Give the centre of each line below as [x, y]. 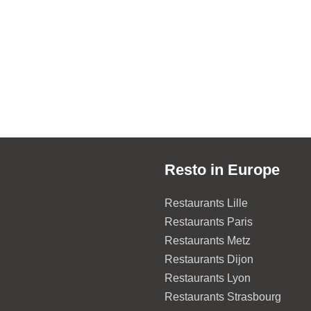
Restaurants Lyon [208, 278]
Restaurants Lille [206, 203]
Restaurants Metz [208, 241]
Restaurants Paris [209, 222]
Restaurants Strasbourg [223, 297]
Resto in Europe [222, 170]
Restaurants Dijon [209, 259]
